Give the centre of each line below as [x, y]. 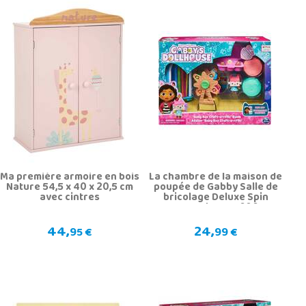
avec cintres [69, 198]
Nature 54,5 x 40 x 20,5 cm [69, 187]
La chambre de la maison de [216, 177]
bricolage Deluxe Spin [215, 198]
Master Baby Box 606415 [215, 208]
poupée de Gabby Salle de [215, 187]
